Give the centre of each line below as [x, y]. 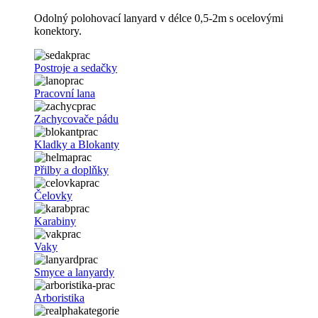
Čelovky [53, 196]
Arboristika [59, 298]
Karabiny [55, 221]
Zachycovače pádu [76, 119]
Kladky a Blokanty [77, 145]
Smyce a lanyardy [74, 273]
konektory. [58, 31]
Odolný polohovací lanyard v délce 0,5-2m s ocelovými [159, 18]
